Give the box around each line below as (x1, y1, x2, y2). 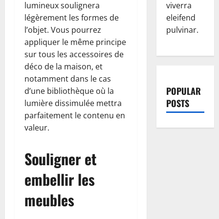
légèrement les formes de (24, 12, 119, 23)
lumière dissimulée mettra (24, 97, 122, 109)
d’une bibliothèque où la (24, 85, 114, 96)
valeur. (24, 122, 49, 133)
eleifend (166, 12, 196, 23)
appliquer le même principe (24, 36, 126, 47)
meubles (24, 188, 74, 211)
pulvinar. (166, 24, 198, 36)
